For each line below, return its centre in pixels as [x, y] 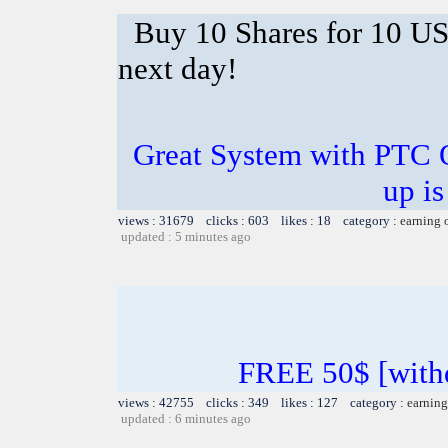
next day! [177, 68]
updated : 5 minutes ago [186, 236]
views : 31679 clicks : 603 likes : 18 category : [259, 220]
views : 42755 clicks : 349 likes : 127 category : [262, 402]
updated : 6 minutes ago [186, 418]
